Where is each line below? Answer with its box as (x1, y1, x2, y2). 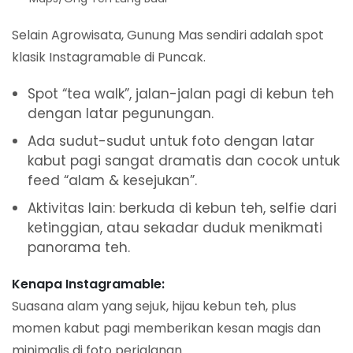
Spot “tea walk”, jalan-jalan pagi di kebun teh (28, 84, 334, 104)
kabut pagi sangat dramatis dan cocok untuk (28, 151, 340, 171)
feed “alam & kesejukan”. (28, 171, 197, 191)
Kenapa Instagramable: (12, 275, 165, 294)
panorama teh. (28, 238, 130, 258)
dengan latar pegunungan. (28, 104, 214, 124)
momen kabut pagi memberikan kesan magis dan (12, 319, 321, 338)
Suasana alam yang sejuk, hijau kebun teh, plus (12, 297, 296, 316)
